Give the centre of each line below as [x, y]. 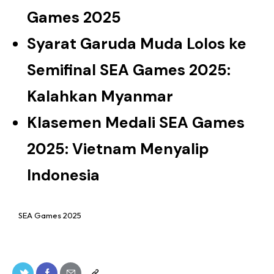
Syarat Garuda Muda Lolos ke [137, 44]
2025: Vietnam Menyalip [118, 149]
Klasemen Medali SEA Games [136, 123]
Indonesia [63, 175]
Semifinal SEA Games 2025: [129, 70]
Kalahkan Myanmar [100, 96]
